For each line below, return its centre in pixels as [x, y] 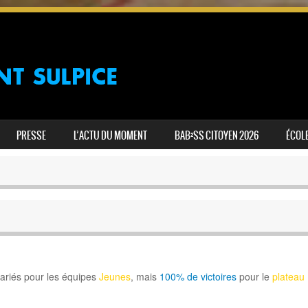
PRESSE [31, 135]
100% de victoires [198, 277]
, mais [145, 277]
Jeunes [114, 277]
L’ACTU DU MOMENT [110, 135]
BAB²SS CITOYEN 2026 [217, 135]
